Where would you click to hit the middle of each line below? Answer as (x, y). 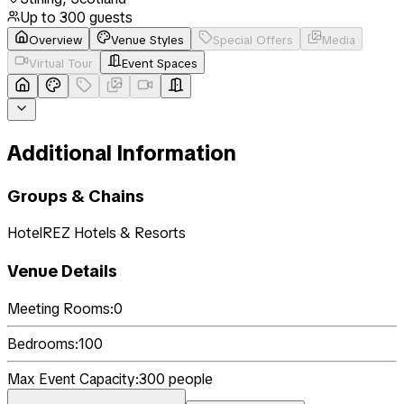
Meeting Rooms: (60, 308)
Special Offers (253, 40)
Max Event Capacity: (73, 379)
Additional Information (122, 152)
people (189, 379)
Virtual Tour (61, 63)
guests (109, 17)
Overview (55, 40)
